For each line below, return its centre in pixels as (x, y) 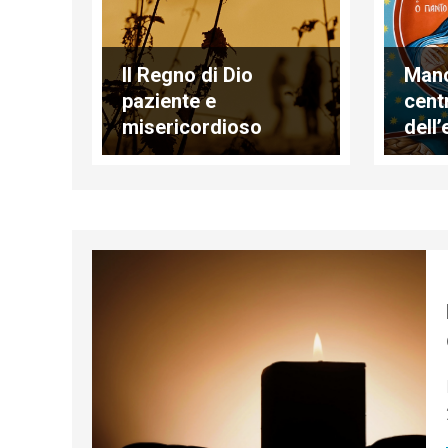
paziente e (169, 100)
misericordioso (192, 126)
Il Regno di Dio (187, 74)
